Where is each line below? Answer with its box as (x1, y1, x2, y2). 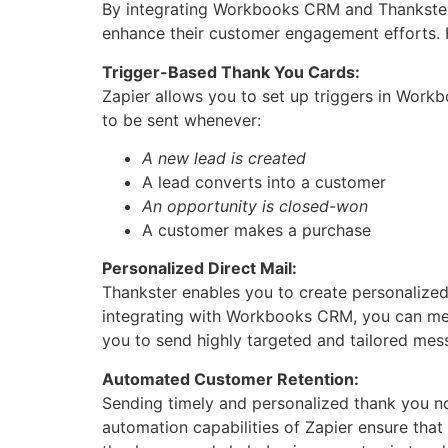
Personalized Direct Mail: (102, 258, 297, 279)
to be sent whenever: (102, 109, 261, 130)
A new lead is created (142, 147, 306, 168)
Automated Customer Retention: (102, 368, 359, 389)
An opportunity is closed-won (142, 195, 368, 216)
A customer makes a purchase (142, 219, 371, 240)
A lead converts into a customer (142, 171, 386, 192)
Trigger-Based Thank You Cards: (102, 61, 360, 82)
